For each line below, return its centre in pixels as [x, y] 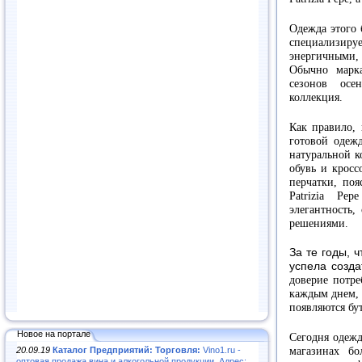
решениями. [319, 223]
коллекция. [316, 98]
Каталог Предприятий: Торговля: [126, 349]
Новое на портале [54, 333]
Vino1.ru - [221, 349]
